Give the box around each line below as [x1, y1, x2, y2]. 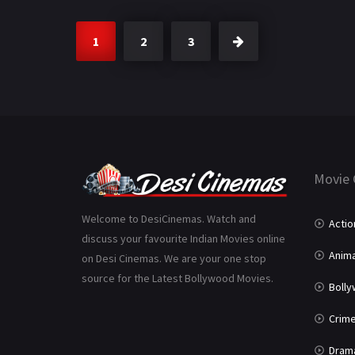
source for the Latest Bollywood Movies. [82, 271, 273, 286]
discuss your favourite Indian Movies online [82, 231, 285, 246]
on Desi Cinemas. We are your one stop [82, 251, 266, 266]
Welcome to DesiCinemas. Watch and [82, 212, 256, 227]
